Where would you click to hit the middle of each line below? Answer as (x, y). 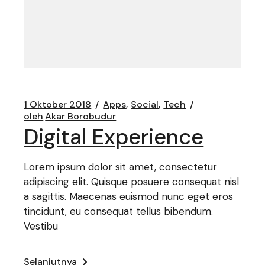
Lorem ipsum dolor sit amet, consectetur (121, 167)
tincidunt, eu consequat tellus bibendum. (119, 211)
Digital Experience (114, 137)
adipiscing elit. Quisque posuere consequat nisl (132, 182)
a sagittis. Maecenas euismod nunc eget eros (129, 197)
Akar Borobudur (81, 117)
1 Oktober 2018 (58, 105)
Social (145, 105)
